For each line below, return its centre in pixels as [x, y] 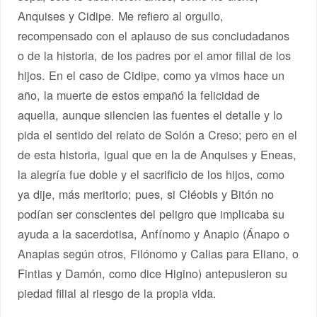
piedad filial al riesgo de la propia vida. [117, 293]
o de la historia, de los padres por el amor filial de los [155, 55]
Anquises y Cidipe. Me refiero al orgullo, [121, 15]
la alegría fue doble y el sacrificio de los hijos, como [151, 174]
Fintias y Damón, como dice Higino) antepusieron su [153, 273]
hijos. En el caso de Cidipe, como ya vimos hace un [151, 75]
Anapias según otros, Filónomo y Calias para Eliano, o [158, 253]
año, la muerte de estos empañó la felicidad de [139, 94]
